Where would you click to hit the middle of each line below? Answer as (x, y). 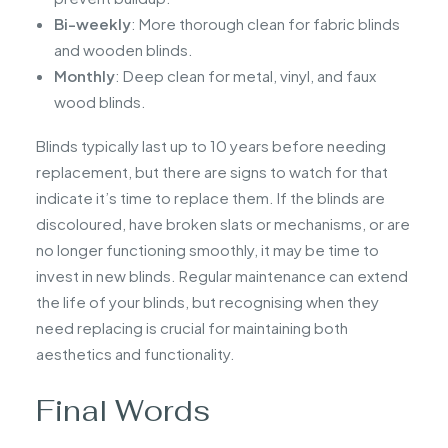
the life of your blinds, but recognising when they (207, 301)
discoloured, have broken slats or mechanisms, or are (223, 223)
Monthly (84, 75)
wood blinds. (100, 101)
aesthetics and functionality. (135, 353)
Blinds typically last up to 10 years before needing (211, 145)
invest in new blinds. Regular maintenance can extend (222, 275)
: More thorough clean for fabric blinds (265, 23)
